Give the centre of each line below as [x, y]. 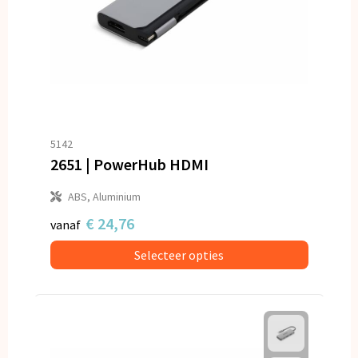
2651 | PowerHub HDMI [129, 164]
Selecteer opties [179, 255]
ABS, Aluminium [104, 197]
